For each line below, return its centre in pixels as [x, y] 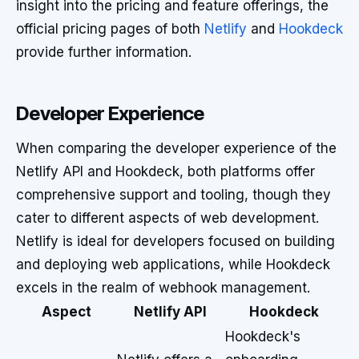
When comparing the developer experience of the [176, 148]
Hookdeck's [263, 337]
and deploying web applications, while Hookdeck [173, 264]
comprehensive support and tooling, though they [173, 195]
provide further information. [104, 52]
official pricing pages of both [110, 29]
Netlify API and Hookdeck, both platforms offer [165, 171]
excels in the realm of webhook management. [163, 288]
